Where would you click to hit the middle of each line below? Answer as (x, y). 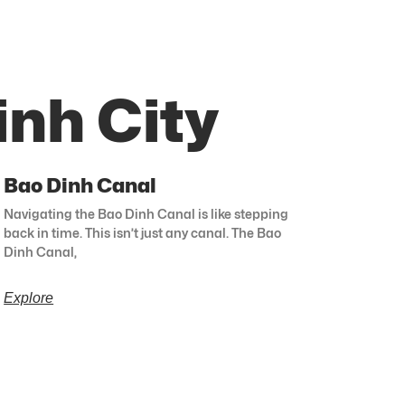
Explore (29, 298)
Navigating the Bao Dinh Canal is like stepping (146, 214)
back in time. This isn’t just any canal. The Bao (143, 233)
